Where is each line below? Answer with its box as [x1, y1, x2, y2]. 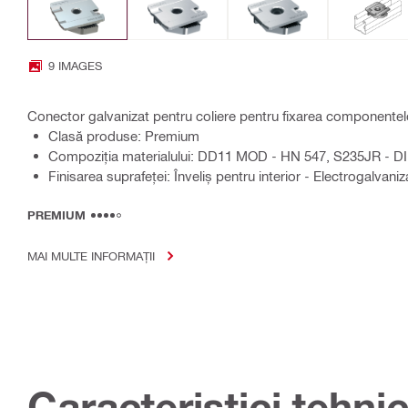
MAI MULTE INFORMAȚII [27, 249, 155, 263]
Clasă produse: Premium [48, 127, 199, 145]
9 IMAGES [48, 58, 102, 73]
